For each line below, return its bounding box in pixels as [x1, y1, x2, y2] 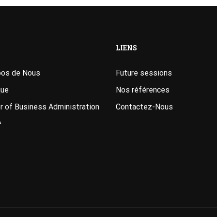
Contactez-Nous [116, 102, 173, 111]
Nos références [116, 85, 170, 94]
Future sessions [116, 68, 172, 77]
